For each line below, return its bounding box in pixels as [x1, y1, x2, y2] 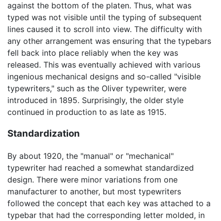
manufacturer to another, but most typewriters [7, 186, 181, 197]
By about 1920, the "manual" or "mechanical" [7, 151, 174, 161]
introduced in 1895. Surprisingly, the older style [7, 95, 184, 105]
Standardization [7, 128, 80, 140]
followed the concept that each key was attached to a [7, 198, 211, 209]
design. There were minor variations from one [7, 175, 178, 185]
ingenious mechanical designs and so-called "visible [7, 71, 201, 81]
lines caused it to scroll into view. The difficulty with [7, 24, 202, 34]
